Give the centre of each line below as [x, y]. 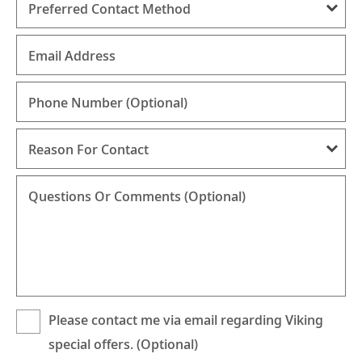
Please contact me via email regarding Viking [186, 320]
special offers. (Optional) [123, 345]
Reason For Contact [88, 150]
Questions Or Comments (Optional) [137, 197]
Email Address [72, 56]
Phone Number [77, 103]
